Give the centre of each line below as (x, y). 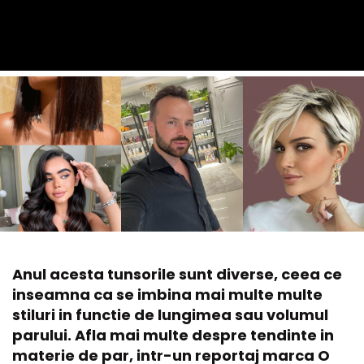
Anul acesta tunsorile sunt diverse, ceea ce (177, 274)
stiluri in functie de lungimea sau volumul (170, 314)
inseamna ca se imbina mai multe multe (167, 294)
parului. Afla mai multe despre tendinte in (173, 335)
